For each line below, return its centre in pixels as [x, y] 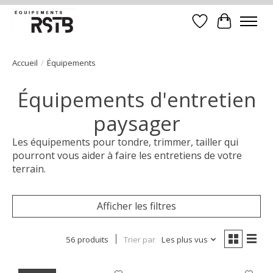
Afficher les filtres [136, 206]
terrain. [29, 168]
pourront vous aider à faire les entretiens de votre [127, 155]
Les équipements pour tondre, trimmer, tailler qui [125, 142]
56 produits [87, 239]
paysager [136, 123]
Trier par [139, 239]
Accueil [25, 62]
